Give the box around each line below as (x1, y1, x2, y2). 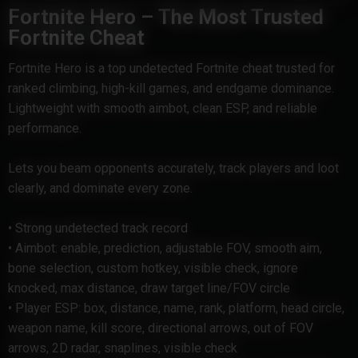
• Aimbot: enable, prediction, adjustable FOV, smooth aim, (8, 241, 322, 257)
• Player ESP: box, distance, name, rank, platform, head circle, (8, 300, 344, 316)
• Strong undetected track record (8, 221, 188, 237)
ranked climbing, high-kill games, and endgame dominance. (8, 81, 334, 97)
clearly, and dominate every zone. (8, 181, 193, 197)
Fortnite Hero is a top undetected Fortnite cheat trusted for (8, 61, 335, 77)
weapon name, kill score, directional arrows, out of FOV (8, 320, 313, 336)
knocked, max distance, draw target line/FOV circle (8, 280, 290, 296)
